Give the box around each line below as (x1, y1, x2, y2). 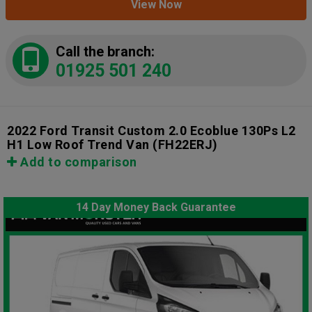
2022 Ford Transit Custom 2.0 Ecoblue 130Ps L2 (7, 123, 296, 139)
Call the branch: (56, 43, 155, 61)
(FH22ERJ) (149, 137, 218, 153)
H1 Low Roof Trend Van (7, 137, 150, 153)
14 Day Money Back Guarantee (76, 201, 236, 214)
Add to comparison (17, 155, 137, 170)
